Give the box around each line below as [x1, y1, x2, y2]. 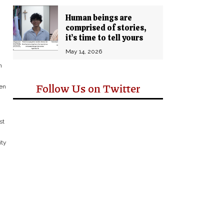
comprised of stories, [65, 22, 146, 33]
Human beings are [65, 12, 132, 23]
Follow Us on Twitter [35, 80, 140, 96]
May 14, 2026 [65, 47, 102, 55]
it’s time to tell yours [65, 32, 143, 43]
